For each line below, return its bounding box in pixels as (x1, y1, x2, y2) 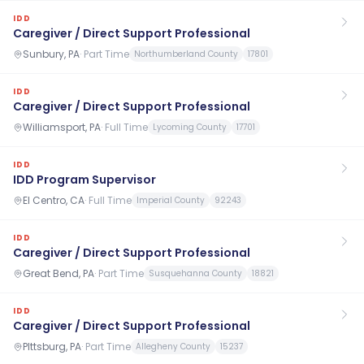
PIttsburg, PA (23, 339, 81, 353)
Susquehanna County (149, 267, 242, 279)
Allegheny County (136, 340, 210, 353)
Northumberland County (134, 48, 238, 60)
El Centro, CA (23, 193, 84, 207)
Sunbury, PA (23, 46, 80, 61)
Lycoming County (153, 121, 227, 133)
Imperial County (136, 194, 205, 206)
